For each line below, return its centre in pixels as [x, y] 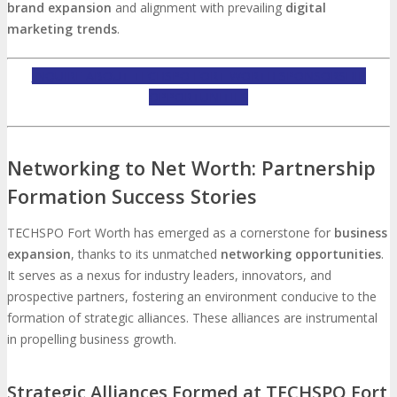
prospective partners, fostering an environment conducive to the [192, 296]
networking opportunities [301, 253]
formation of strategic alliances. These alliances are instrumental [192, 317]
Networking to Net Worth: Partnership [191, 167]
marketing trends [62, 28]
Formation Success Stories [132, 195]
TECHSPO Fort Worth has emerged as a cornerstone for [171, 232]
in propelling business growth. [92, 339]
